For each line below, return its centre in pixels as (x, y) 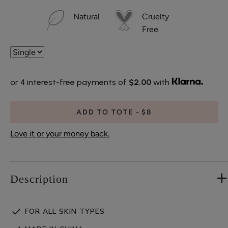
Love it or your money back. (60, 133)
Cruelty (155, 16)
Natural (87, 16)
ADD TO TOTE (105, 112)
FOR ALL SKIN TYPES (64, 211)
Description (39, 179)
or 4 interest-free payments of (69, 82)
